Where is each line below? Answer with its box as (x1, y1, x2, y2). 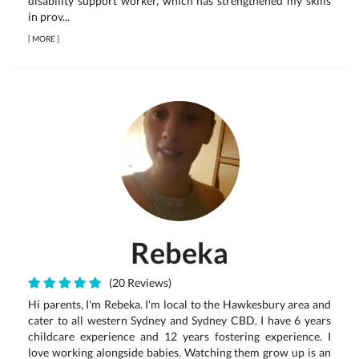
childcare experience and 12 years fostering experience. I (28, 329, 331, 343)
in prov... (28, 10, 70, 23)
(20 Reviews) (104, 276, 171, 289)
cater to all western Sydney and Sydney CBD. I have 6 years (28, 313, 331, 327)
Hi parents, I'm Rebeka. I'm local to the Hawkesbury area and (28, 297, 331, 311)
